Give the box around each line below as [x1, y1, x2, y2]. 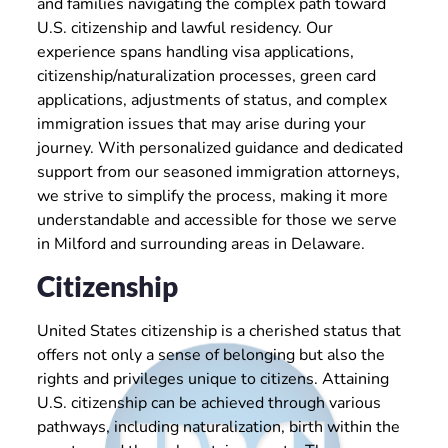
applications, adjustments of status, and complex [36, 89, 387, 112]
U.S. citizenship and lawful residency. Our [36, 17, 333, 40]
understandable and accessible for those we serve [36, 209, 397, 232]
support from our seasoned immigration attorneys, [36, 161, 400, 184]
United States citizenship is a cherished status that [36, 320, 401, 343]
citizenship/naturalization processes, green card [36, 65, 376, 88]
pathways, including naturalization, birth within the [36, 416, 400, 439]
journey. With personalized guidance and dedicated [36, 137, 403, 160]
